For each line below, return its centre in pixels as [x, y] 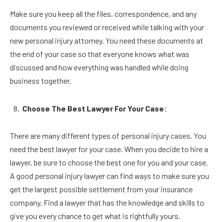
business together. [41, 80]
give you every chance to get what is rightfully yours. [95, 216]
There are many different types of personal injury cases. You [108, 136]
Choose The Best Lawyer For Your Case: [95, 108]
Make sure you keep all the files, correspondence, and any [103, 13]
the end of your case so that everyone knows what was [100, 54]
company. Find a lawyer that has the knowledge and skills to [107, 203]
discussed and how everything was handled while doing [99, 67]
